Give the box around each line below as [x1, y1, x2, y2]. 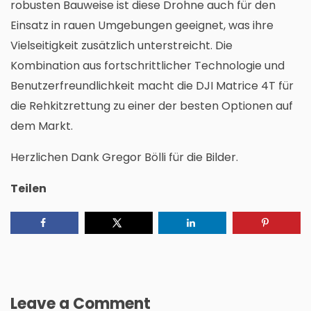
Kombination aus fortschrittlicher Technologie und [10, 58, 285, 74]
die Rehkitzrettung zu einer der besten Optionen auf [10, 98, 293, 115]
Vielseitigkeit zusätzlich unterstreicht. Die [10, 37, 233, 54]
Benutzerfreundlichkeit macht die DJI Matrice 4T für [10, 78, 294, 94]
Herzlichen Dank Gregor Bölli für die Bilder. [10, 149, 238, 166]
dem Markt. [10, 118, 73, 135]
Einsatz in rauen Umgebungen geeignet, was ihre [10, 17, 274, 34]
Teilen [10, 180, 47, 197]
